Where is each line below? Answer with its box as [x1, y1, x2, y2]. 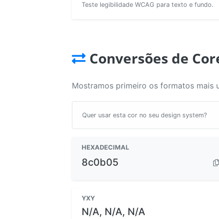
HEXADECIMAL [82, 143, 129, 151]
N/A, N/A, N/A [82, 205, 145, 218]
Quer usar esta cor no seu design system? [82, 111, 207, 119]
